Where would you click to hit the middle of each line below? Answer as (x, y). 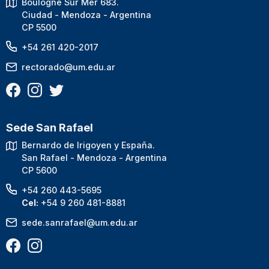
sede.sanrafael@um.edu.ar (79, 223)
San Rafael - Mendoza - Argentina (94, 158)
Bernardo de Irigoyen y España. (88, 145)
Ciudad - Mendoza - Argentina (86, 15)
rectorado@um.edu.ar (68, 67)
